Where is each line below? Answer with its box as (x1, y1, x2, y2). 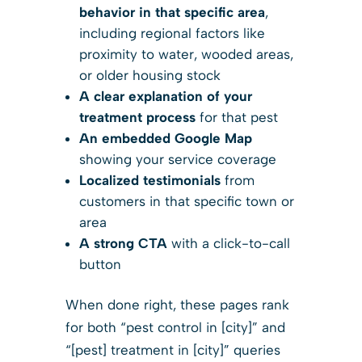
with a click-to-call (166, 234, 290, 251)
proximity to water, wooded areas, (78, 45, 293, 62)
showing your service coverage (78, 150, 276, 167)
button (78, 255, 121, 272)
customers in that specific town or (78, 192, 294, 209)
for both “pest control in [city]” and (65, 318, 285, 335)
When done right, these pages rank (65, 296, 289, 313)
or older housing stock (78, 66, 221, 83)
